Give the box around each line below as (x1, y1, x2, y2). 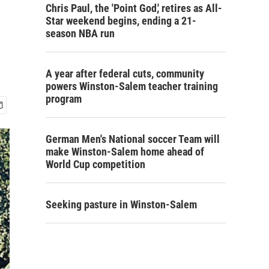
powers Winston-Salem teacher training (46, 80, 218, 92)
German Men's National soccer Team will (46, 133, 220, 145)
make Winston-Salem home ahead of (46, 145, 204, 158)
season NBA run (46, 27, 115, 40)
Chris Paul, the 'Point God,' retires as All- (46, 2, 222, 14)
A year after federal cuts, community (46, 67, 204, 80)
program (46, 92, 82, 105)
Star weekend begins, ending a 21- (46, 14, 196, 27)
